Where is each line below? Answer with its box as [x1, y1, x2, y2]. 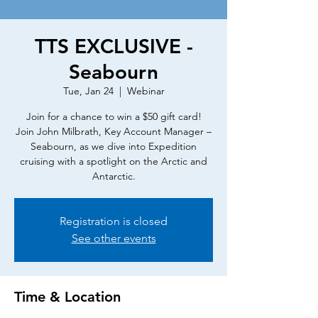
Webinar [126, 84, 165, 97]
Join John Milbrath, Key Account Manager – [16, 125, 212, 138]
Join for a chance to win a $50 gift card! [26, 110, 202, 123]
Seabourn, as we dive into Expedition [31, 140, 197, 153]
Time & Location [14, 288, 121, 305]
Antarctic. [92, 170, 136, 182]
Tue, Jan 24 [62, 84, 114, 97]
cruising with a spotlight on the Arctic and [20, 155, 207, 168]
